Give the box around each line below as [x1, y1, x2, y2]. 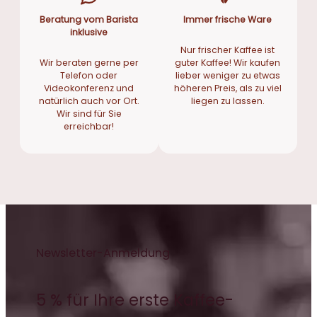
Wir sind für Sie [56, 108, 122, 120]
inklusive [70, 26, 108, 39]
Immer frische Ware [183, 13, 272, 26]
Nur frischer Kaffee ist [180, 44, 275, 57]
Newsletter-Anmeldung [35, 244, 170, 261]
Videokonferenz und [44, 82, 134, 95]
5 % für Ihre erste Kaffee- [35, 289, 234, 312]
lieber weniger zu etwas [175, 69, 280, 82]
